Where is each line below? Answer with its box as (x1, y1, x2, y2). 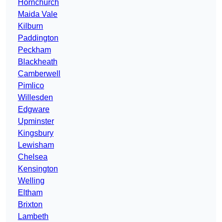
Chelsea (18, 153, 48, 162)
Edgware (18, 105, 50, 114)
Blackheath (18, 57, 57, 66)
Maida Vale (18, 10, 57, 19)
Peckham (18, 46, 51, 55)
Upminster (18, 117, 54, 126)
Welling (18, 176, 45, 185)
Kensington (18, 165, 58, 173)
